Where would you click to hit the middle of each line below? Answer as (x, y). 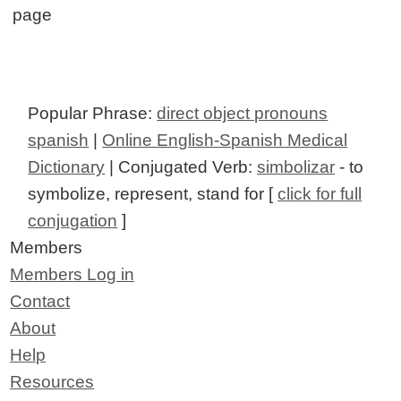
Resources (52, 382)
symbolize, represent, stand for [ (153, 194)
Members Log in (73, 275)
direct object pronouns (243, 114)
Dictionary (67, 167)
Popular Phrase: (93, 114)
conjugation (73, 221)
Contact (40, 302)
